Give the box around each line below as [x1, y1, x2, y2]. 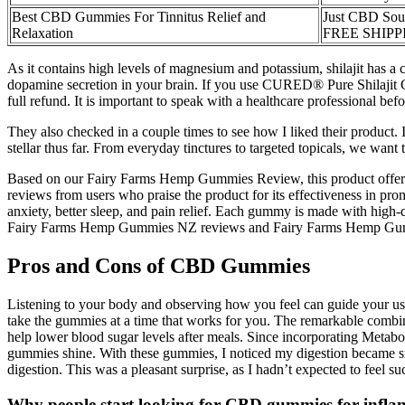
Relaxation [12, 25, 73, 42]
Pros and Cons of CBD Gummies [7, 254, 310, 278]
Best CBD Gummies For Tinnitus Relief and [12, 9, 266, 25]
